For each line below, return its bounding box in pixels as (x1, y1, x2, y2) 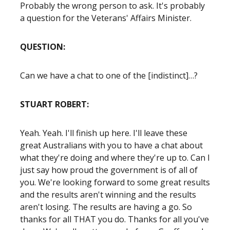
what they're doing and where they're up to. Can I (20, 152, 210, 163)
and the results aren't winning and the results (20, 189, 196, 200)
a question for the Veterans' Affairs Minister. (20, 12, 191, 24)
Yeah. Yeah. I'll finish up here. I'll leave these (20, 127, 187, 139)
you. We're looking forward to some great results (20, 177, 210, 188)
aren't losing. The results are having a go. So (20, 201, 192, 213)
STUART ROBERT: (20, 99, 93, 110)
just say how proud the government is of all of (20, 164, 198, 176)
